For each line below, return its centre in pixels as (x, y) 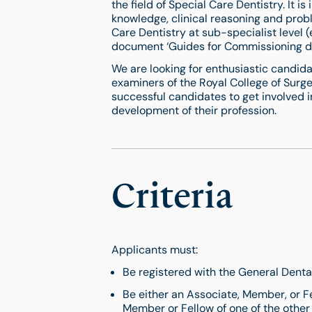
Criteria (172, 196)
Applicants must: (155, 250)
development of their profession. (194, 110)
